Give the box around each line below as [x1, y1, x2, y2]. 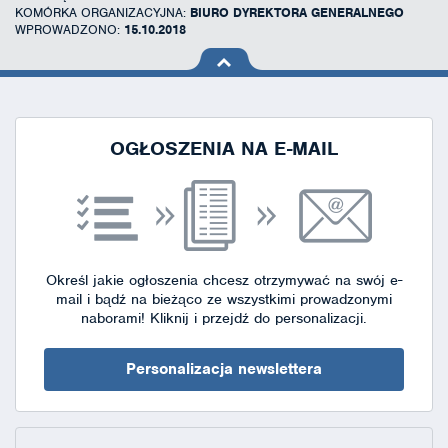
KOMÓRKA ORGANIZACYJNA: [15, 3, 190, 21]
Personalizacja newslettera [126, 358, 322, 379]
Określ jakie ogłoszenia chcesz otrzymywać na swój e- [46, 270, 402, 289]
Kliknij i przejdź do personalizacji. [145, 308, 367, 327]
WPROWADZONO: [15, 20, 124, 38]
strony [186, 85, 226, 104]
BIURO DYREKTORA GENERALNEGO [190, 3, 404, 21]
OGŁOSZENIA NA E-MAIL [110, 135, 338, 161]
